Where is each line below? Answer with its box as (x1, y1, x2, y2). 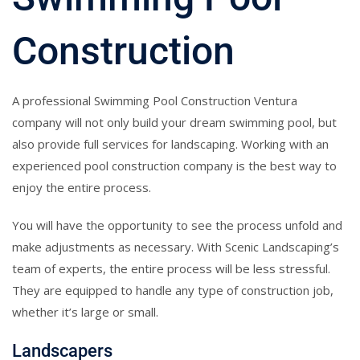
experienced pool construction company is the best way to (12, 157, 337, 174)
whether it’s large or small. (12, 303, 158, 320)
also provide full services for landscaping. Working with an (12, 135, 329, 152)
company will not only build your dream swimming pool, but (12, 113, 337, 130)
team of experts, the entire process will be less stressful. (12, 260, 330, 276)
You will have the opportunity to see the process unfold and (12, 216, 342, 233)
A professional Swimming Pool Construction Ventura (12, 92, 297, 108)
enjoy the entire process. (12, 178, 151, 195)
